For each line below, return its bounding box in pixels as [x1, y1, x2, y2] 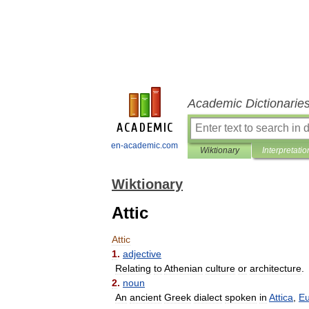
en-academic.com [111, 141, 178, 150]
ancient [130, 292, 161, 303]
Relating [115, 263, 151, 274]
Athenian [164, 263, 203, 274]
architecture [250, 263, 301, 274]
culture [206, 263, 235, 274]
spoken [225, 292, 257, 303]
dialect [194, 292, 222, 303]
